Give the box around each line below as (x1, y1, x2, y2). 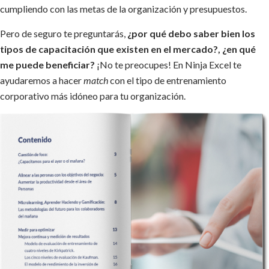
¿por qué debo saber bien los (125, 27, 255, 39)
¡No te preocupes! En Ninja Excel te (95, 58, 241, 70)
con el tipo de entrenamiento (108, 74, 226, 86)
